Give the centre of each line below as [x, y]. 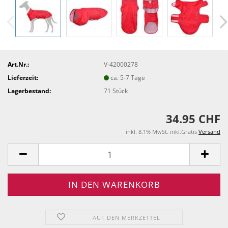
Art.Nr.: [18, 64]
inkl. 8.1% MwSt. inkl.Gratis [162, 132]
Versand [209, 132]
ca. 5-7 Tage [128, 77]
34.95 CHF [193, 119]
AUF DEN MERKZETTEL [127, 218]
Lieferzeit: [23, 77]
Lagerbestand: [29, 91]
